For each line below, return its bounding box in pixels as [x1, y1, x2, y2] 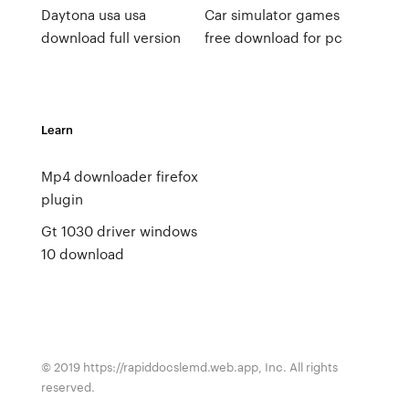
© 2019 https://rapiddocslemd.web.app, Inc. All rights [40, 358, 338, 375]
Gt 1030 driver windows [40, 221, 197, 241]
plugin [40, 189, 83, 209]
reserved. [40, 378, 95, 395]
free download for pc [204, 27, 342, 47]
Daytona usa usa [40, 5, 146, 25]
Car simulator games [204, 5, 340, 25]
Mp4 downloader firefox [40, 166, 198, 186]
